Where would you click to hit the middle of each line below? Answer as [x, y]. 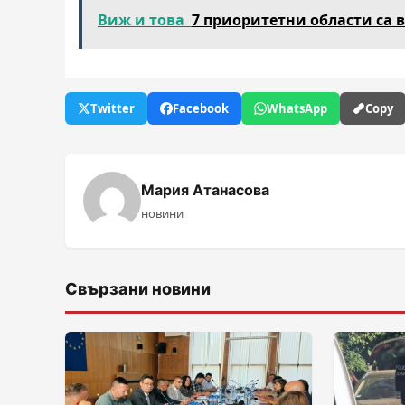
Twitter [113, 108]
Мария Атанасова [205, 190]
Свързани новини [138, 289]
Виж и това [141, 20]
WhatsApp [297, 108]
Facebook [201, 108]
